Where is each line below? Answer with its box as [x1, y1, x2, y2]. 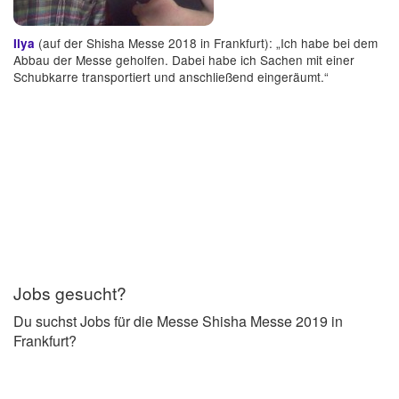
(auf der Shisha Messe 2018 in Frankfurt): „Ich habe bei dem [35, 33, 378, 52]
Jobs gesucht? [13, 280, 126, 305]
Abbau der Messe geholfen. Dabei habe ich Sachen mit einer [13, 50, 354, 69]
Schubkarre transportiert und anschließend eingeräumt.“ [13, 67, 329, 85]
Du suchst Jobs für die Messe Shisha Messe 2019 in [13, 310, 343, 331]
